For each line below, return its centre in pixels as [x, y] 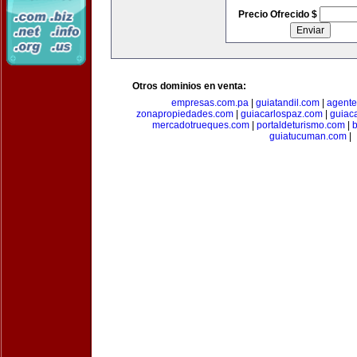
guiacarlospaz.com [282, 114]
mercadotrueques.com [200, 125]
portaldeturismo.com [300, 125]
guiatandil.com [288, 103]
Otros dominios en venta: [189, 86]
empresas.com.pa [210, 103]
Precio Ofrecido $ [279, 14]
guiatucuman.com [308, 136]
